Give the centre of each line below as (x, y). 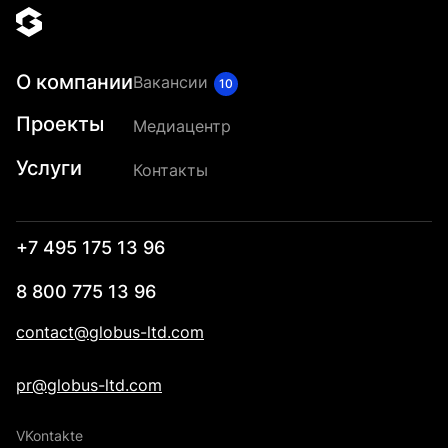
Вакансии (170, 82)
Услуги (49, 168)
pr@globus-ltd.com (89, 385)
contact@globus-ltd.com (110, 332)
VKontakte (49, 436)
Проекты (60, 124)
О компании (74, 81)
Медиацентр (182, 126)
